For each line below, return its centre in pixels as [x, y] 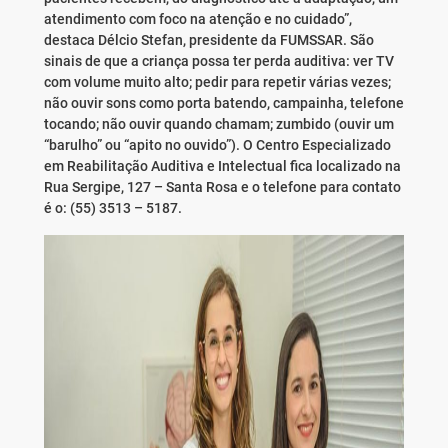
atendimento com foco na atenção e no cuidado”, [197, 19]
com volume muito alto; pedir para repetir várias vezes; [217, 82]
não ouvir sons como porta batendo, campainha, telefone [223, 103]
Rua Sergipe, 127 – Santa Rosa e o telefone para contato [222, 187]
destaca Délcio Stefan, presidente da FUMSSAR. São [208, 40]
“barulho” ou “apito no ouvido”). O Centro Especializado [217, 145]
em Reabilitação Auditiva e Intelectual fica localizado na [222, 166]
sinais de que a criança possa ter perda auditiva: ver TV [218, 61]
